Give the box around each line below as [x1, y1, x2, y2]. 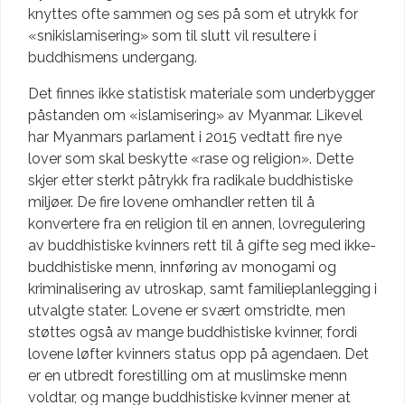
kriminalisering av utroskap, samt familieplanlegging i [28, 279, 377, 297]
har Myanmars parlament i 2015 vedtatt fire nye [28, 127, 342, 146]
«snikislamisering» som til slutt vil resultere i [28, 26, 316, 44]
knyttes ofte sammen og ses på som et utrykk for [28, 5, 358, 23]
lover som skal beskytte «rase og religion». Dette [28, 149, 353, 167]
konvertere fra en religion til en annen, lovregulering [28, 214, 365, 232]
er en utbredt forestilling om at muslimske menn [28, 366, 347, 384]
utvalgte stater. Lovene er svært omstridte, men [28, 301, 345, 319]
